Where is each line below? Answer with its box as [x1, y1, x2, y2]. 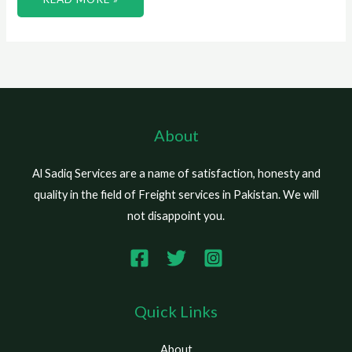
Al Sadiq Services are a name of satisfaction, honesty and [31, 166, 321, 180]
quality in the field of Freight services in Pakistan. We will [33, 187, 319, 201]
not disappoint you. [127, 208, 225, 222]
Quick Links [134, 301, 218, 321]
